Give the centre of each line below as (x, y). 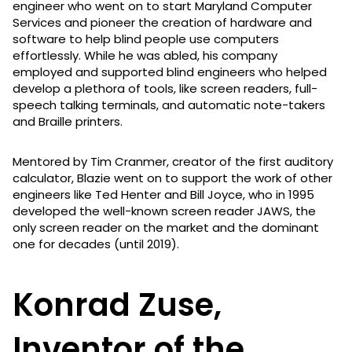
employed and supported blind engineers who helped (170, 71)
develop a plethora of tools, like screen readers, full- (165, 88)
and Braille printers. (69, 121)
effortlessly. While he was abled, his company (145, 55)
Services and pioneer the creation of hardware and (162, 22)
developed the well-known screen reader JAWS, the (164, 211)
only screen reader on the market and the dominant (166, 227)
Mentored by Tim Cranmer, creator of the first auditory (173, 161)
